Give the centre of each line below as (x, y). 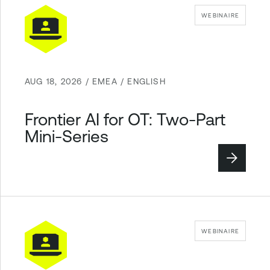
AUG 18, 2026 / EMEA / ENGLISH (95, 82)
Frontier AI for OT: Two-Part (125, 119)
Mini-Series (67, 136)
